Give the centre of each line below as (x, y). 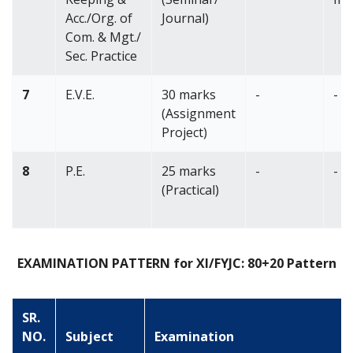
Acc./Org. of (99, 18)
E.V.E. (80, 95)
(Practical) (190, 190)
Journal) (185, 18)
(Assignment (199, 113)
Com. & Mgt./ (103, 37)
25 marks (189, 171)
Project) (184, 132)
